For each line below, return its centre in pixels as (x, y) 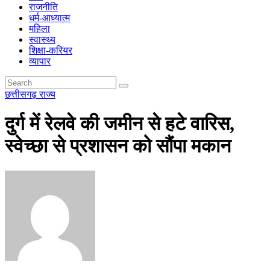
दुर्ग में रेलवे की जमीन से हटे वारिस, (120, 124)
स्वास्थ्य (42, 39)
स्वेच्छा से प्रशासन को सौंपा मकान (118, 146)
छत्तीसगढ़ (22, 94)
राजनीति (43, 7)
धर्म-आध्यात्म (49, 18)
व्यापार (40, 61)
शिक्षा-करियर (51, 50)
